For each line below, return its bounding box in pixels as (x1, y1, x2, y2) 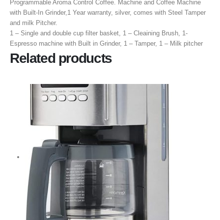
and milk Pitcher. (10, 19, 57, 27)
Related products (10, 50, 112, 66)
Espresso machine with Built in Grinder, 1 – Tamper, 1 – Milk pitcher (10, 39, 203, 47)
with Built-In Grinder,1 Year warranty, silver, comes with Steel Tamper (10, 8, 206, 16)
